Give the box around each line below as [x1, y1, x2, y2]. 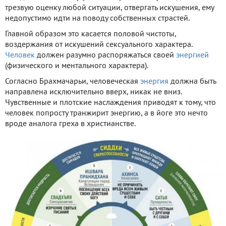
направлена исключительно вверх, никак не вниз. [5, 89, 182, 96]
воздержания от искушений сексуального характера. [5, 41, 193, 49]
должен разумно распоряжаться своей [35, 52, 176, 60]
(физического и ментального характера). [5, 63, 148, 70]
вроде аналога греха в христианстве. [5, 121, 136, 128]
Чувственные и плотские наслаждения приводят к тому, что [5, 99, 216, 107]
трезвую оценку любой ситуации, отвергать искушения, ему [5, 5, 214, 12]
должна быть [168, 78, 216, 86]
